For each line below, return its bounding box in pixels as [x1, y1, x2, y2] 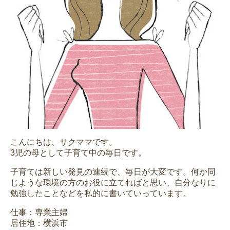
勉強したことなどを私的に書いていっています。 [10, 189, 191, 198]
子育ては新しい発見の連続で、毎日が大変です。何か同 [10, 167, 216, 177]
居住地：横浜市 [10, 219, 68, 228]
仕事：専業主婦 [10, 208, 68, 217]
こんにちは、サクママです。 [10, 138, 117, 147]
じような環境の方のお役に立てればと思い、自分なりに [10, 178, 216, 187]
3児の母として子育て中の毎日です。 [10, 148, 146, 158]
